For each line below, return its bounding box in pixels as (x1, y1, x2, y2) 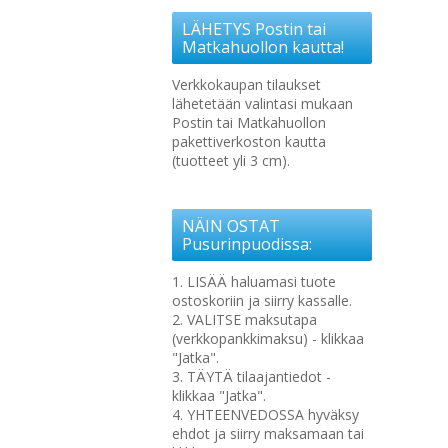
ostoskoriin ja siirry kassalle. (172, 291, 352, 310)
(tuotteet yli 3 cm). (172, 151, 290, 170)
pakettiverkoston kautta (172, 132, 326, 151)
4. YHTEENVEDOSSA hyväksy (172, 405, 359, 424)
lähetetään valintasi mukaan (172, 94, 353, 113)
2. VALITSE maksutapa (172, 310, 317, 329)
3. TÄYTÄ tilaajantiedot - (172, 367, 331, 386)
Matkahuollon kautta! (182, 36, 344, 58)
